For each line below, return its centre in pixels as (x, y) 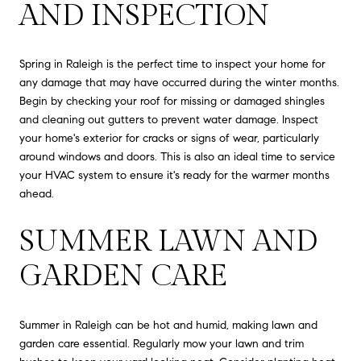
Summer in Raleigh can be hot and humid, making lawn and (168, 325)
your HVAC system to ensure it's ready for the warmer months (174, 176)
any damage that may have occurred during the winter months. (179, 83)
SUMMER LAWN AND (168, 241)
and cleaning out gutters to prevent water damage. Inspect (169, 120)
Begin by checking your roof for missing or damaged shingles (172, 102)
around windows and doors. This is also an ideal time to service (177, 157)
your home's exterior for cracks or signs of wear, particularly (169, 139)
